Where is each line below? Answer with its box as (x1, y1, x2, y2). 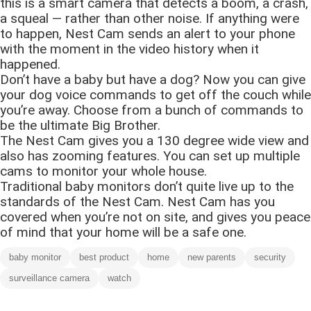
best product (79, 251, 129, 262)
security (254, 251, 286, 262)
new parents (187, 251, 236, 262)
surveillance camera (9, 272, 90, 283)
